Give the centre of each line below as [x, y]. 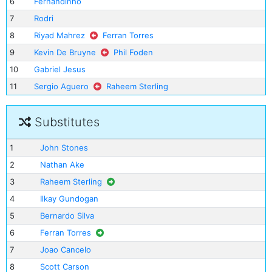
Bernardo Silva [67, 216]
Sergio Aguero [61, 86]
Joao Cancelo [65, 250]
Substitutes [65, 122]
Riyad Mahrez [59, 35]
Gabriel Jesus [59, 69]
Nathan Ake [62, 165]
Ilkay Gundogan [69, 199]
